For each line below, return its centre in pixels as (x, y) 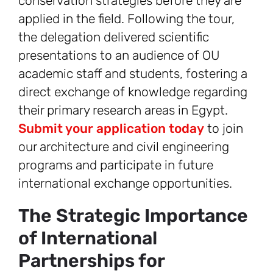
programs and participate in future (116, 165)
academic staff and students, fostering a (133, 74)
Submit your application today (111, 129)
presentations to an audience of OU (119, 55)
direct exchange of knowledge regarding (133, 92)
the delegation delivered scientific (114, 37)
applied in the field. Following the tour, (126, 19)
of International (88, 239)
